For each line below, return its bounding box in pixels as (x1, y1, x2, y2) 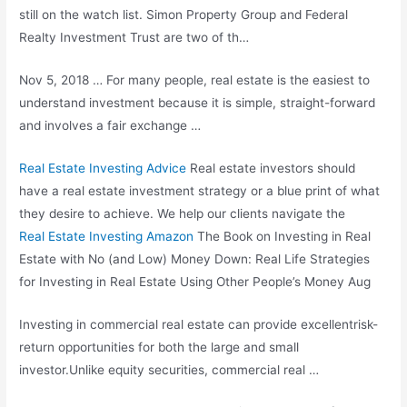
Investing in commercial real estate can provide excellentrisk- (19, 316, 379, 332)
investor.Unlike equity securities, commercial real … (19, 362, 320, 377)
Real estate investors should (186, 160, 356, 175)
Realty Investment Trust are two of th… (19, 29, 250, 45)
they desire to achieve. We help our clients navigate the (19, 205, 346, 221)
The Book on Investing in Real (194, 228, 372, 243)
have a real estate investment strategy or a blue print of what (19, 183, 381, 198)
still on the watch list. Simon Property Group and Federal (19, 6, 349, 22)
